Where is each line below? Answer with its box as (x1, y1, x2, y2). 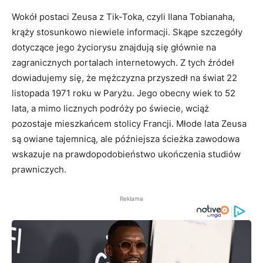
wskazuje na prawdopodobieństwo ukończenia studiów (12, 149, 241, 160)
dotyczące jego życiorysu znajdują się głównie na (12, 42, 216, 53)
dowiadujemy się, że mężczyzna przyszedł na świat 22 (12, 72, 237, 83)
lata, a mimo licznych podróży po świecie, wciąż (12, 103, 209, 114)
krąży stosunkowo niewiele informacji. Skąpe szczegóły (12, 26, 242, 38)
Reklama (120, 195, 143, 202)
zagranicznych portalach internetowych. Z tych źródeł (12, 57, 234, 68)
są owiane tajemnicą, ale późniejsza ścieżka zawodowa (12, 133, 240, 144)
